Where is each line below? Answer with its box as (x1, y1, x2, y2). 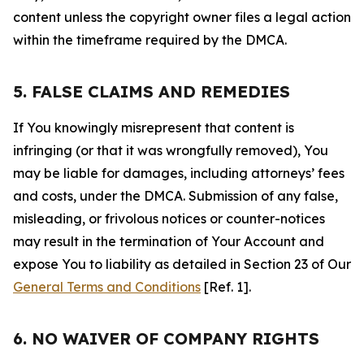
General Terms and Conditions (13, 279, 201, 295)
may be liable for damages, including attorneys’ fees (13, 165, 344, 181)
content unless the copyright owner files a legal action (13, 9, 351, 25)
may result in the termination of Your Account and (13, 233, 324, 249)
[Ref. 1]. (201, 279, 251, 295)
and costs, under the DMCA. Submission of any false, (13, 188, 338, 204)
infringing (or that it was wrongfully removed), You (13, 142, 328, 158)
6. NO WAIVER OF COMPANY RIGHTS (13, 328, 319, 349)
